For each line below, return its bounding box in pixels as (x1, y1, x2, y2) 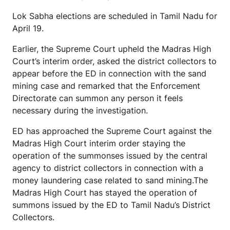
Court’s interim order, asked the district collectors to (12, 56, 217, 67)
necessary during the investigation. (12, 105, 148, 116)
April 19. (12, 23, 44, 34)
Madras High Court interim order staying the (12, 138, 185, 149)
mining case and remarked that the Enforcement (12, 81, 200, 91)
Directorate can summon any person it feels (12, 93, 183, 104)
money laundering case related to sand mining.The (12, 175, 208, 186)
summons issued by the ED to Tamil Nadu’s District (12, 200, 210, 210)
